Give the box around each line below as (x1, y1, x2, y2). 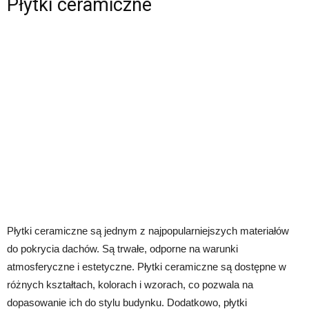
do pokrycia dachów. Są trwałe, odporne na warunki (7, 243, 238, 255)
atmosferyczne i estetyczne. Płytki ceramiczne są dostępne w (7, 261, 286, 273)
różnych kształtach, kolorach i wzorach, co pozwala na (7, 279, 253, 291)
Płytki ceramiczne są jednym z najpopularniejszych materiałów (7, 225, 289, 237)
